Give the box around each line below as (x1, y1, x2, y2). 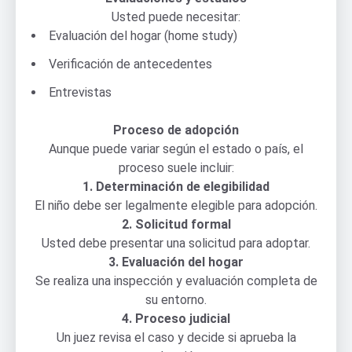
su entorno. (145, 291, 207, 307)
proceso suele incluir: (118, 159, 234, 175)
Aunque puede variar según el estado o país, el (49, 141, 303, 156)
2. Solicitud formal (121, 216, 231, 232)
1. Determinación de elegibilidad (82, 178, 269, 194)
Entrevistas (49, 84, 112, 100)
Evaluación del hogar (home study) (49, 27, 237, 43)
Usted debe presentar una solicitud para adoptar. (42, 235, 310, 251)
